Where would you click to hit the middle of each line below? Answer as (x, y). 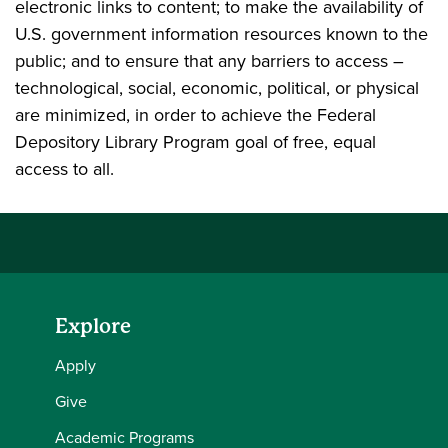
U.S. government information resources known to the (221, 34)
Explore (93, 326)
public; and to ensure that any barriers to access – (209, 61)
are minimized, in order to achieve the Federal (195, 115)
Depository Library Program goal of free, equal (195, 142)
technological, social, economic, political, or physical (217, 88)
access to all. (64, 169)
